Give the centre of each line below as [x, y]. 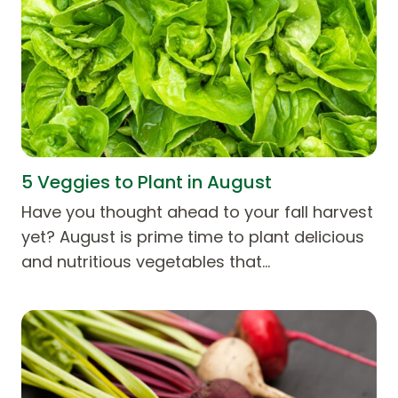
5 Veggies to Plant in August [147, 182]
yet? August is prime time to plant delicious [193, 236]
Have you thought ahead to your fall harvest [197, 211]
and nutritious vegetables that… [146, 261]
